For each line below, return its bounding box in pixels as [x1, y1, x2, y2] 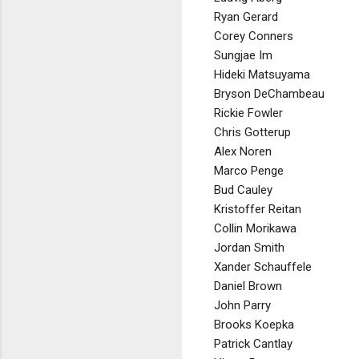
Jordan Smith [214, 240, 284, 255]
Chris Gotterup [214, 124, 291, 139]
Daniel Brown [214, 278, 282, 293]
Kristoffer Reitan [214, 201, 301, 216]
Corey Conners [214, 28, 293, 43]
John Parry [214, 297, 271, 313]
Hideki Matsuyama [214, 67, 310, 82]
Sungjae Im [214, 47, 272, 63]
